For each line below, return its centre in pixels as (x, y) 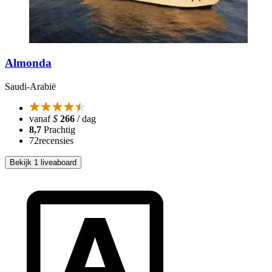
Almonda (28, 63)
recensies (56, 141)
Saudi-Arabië (30, 87)
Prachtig (59, 130)
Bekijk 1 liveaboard (43, 163)
